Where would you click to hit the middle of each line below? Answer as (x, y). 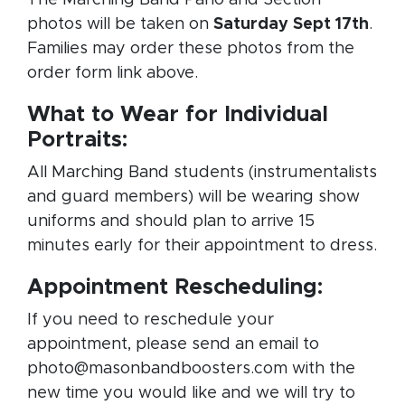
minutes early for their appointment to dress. (202, 245)
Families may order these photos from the (191, 48)
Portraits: (77, 140)
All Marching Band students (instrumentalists (202, 172)
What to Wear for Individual (178, 114)
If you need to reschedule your (151, 320)
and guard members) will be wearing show (193, 197)
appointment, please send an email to (173, 344)
